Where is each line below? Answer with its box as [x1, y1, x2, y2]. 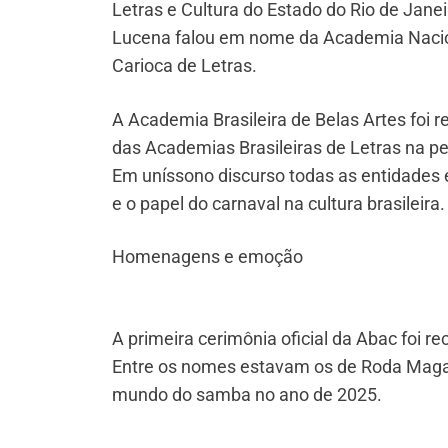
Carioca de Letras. [112, 55, 257, 77]
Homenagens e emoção [112, 246, 303, 268]
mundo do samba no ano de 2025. [112, 383, 382, 405]
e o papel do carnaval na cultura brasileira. [112, 192, 445, 214]
